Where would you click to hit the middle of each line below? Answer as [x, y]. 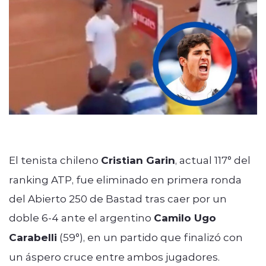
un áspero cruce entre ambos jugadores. [114, 256]
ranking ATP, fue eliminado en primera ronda [125, 179]
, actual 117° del [213, 159]
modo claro [99, 113]
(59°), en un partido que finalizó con [150, 237]
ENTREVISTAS [73, 21]
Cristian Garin [138, 160]
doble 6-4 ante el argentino [81, 217]
